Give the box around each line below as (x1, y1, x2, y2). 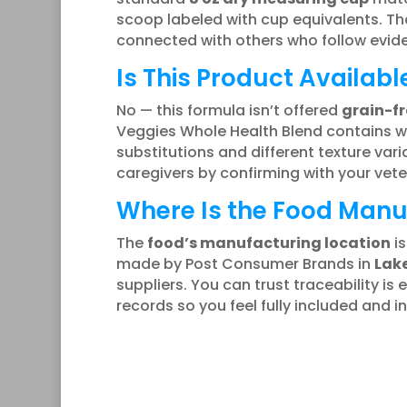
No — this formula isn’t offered (115, 99, 342, 121)
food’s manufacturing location (146, 232, 391, 253)
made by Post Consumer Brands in (115, 253, 374, 274)
